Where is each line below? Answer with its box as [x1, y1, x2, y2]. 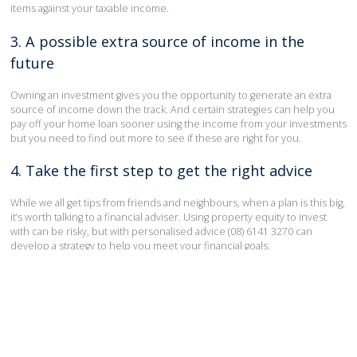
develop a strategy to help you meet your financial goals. [10, 239, 270, 253]
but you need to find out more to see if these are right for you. [10, 131, 301, 145]
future [10, 53, 54, 73]
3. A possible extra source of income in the [10, 31, 304, 51]
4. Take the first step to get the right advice [10, 161, 312, 180]
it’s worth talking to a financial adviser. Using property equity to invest [10, 210, 327, 225]
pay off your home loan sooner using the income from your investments [10, 116, 347, 131]
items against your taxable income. [10, 2, 169, 16]
